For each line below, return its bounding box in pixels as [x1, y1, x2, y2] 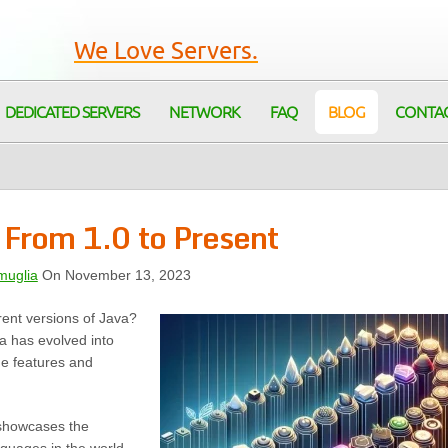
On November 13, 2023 [37, 267, 191, 283]
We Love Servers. [74, 39, 258, 64]
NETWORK [169, 105, 240, 121]
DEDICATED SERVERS [5, 105, 139, 121]
